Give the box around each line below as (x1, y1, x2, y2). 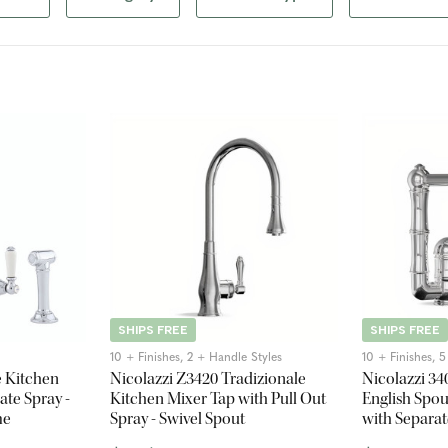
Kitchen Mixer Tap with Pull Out (109, 387, 326, 409)
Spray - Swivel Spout (109, 407, 245, 429)
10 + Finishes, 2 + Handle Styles (109, 351, 282, 364)
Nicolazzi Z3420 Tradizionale (109, 367, 306, 389)
